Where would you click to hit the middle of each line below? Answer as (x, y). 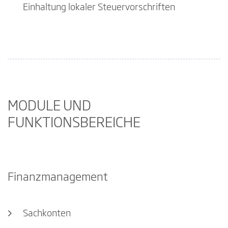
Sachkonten (47, 213)
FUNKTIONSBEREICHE (74, 124)
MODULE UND (49, 107)
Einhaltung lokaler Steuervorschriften (99, 7)
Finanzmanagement (58, 177)
